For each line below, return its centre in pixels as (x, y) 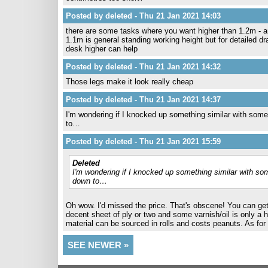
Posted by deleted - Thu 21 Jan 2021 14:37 (143, 100)
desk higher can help (102, 49)
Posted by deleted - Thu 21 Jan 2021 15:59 (143, 141)
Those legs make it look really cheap (130, 82)
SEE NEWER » (98, 245)
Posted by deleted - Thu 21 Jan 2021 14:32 (143, 67)
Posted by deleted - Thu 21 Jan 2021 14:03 (143, 16)
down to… (90, 181)
